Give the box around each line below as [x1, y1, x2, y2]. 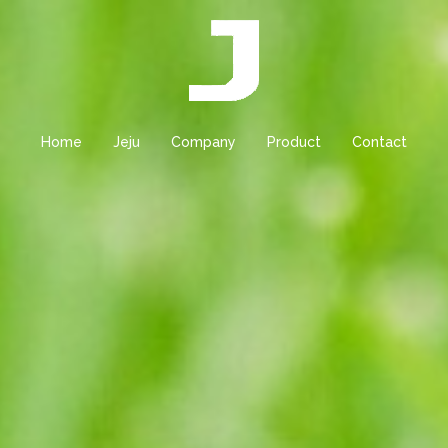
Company [171, 134, 236, 150]
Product [267, 134, 321, 150]
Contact [352, 134, 407, 150]
